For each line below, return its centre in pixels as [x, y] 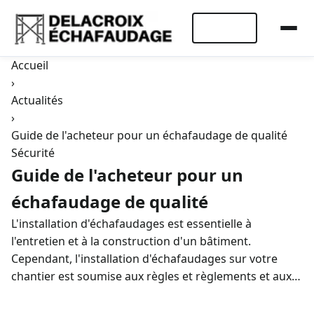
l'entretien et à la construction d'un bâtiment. [131, 241]
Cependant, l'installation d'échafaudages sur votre [144, 259]
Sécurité [33, 153]
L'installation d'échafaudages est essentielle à [131, 224]
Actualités [37, 100]
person [26, 292]
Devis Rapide [225, 28]
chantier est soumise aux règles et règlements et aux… [156, 276]
